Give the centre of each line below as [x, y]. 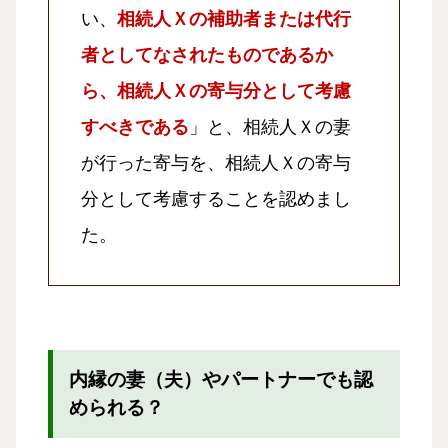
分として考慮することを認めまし [216, 199]
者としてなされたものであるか [207, 55]
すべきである [135, 127]
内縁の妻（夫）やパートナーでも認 [221, 380]
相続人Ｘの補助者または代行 [234, 19]
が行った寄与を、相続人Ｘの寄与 [216, 163]
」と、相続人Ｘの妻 [270, 127]
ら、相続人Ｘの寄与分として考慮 [216, 91]
